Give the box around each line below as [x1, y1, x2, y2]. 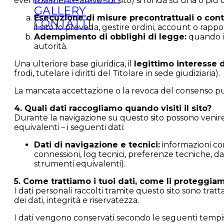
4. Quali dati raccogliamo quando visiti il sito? [14, 103, 211, 113]
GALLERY [34, 4, 86, 17]
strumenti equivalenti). [34, 159, 125, 168]
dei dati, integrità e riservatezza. [14, 195, 139, 205]
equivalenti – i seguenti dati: [14, 122, 124, 132]
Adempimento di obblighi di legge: [34, 32, 186, 41]
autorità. [34, 41, 67, 51]
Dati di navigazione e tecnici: [34, 140, 160, 149]
